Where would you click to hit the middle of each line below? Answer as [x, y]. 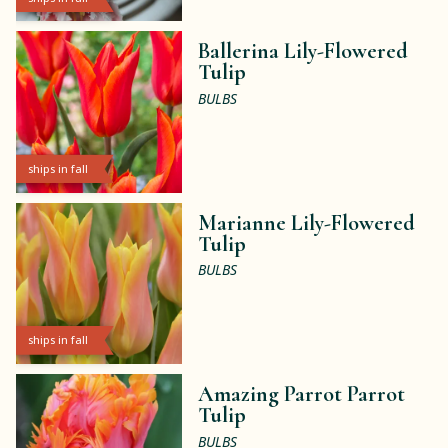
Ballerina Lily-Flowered [303, 51]
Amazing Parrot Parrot [302, 394]
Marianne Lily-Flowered [307, 222]
